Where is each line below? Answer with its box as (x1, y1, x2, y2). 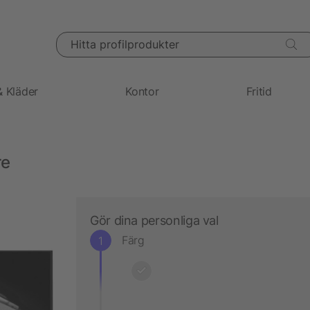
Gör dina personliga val (90, 212, 219, 228)
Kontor (125, 84, 159, 98)
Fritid (246, 84, 272, 98)
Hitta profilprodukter (55, 32, 143, 44)
